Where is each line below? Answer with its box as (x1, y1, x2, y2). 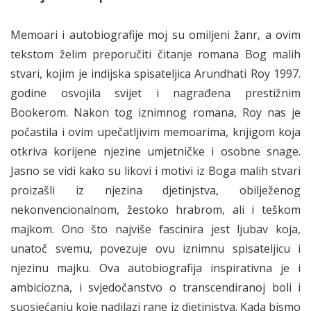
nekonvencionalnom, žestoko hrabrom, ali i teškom (10, 201, 301, 217)
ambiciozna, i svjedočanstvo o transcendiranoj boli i (10, 279, 301, 295)
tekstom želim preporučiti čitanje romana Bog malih (10, 46, 301, 62)
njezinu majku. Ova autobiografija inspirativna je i (10, 260, 301, 276)
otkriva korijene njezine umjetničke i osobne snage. (10, 143, 301, 159)
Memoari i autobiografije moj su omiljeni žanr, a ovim (10, 26, 301, 42)
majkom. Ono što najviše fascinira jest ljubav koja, (10, 221, 301, 237)
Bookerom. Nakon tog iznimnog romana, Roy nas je (10, 104, 301, 120)
